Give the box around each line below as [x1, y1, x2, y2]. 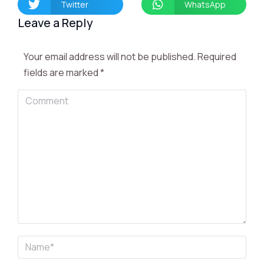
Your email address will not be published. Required [24, 50, 236, 63]
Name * [18, 237, 48, 250]
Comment [18, 91, 61, 104]
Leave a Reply [18, 15, 93, 31]
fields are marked [24, 66, 100, 79]
